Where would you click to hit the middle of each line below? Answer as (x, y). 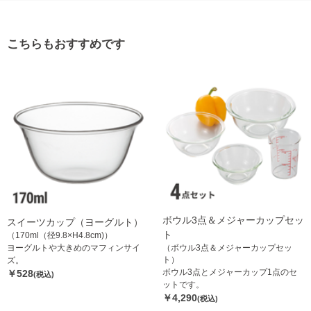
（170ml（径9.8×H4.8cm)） (60, 235)
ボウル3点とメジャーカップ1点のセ (230, 272)
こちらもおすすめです (66, 44)
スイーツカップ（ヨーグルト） (75, 222)
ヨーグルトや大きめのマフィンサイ (74, 247)
